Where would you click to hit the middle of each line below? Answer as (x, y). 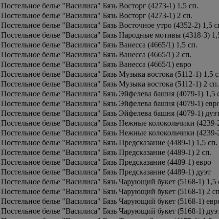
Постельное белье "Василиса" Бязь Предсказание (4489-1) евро (106, 162)
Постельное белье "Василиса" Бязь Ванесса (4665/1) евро (96, 64)
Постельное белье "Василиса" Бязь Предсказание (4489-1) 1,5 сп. (109, 142)
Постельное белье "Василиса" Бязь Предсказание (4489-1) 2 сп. (106, 152)
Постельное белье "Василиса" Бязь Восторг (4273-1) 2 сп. (97, 15)
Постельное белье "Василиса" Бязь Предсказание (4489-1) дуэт (106, 172)
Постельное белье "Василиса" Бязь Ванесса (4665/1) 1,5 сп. (99, 45)
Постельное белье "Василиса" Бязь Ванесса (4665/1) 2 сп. (96, 55)
